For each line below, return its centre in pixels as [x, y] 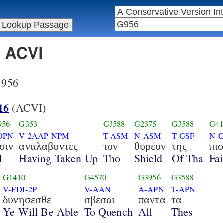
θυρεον [150, 146]
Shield [148, 158]
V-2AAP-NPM [44, 136]
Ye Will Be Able [41, 211]
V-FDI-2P [20, 189]
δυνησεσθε [27, 199]
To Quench [108, 211]
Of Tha [187, 158]
